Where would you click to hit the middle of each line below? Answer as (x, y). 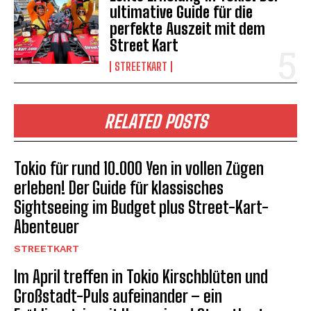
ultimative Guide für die (182, 12)
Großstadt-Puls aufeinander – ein (118, 296)
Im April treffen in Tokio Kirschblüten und (141, 277)
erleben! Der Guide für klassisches (119, 188)
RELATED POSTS (155, 122)
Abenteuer (47, 227)
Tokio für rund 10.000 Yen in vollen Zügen (139, 169)
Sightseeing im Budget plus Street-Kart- (141, 208)
